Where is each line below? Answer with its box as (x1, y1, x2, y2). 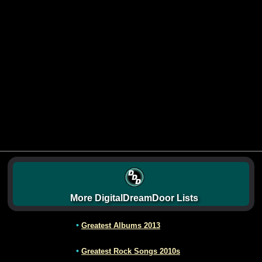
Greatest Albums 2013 (81, 221, 160, 230)
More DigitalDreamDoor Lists (70, 193, 198, 204)
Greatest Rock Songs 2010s (81, 247, 180, 256)
